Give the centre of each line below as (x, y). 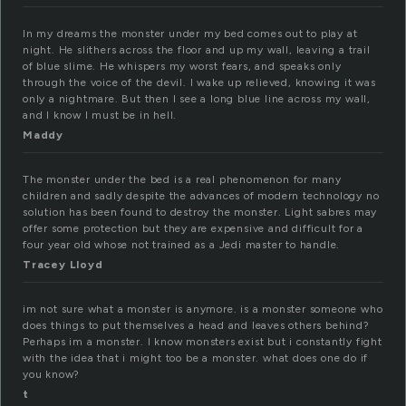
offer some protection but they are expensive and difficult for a (193, 229)
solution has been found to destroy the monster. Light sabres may (200, 213)
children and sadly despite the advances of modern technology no (201, 196)
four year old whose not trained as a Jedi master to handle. (182, 245)
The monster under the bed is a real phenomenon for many (182, 180)
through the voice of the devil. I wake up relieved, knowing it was (199, 83)
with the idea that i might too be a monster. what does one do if (196, 358)
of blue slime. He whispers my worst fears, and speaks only (182, 67)
